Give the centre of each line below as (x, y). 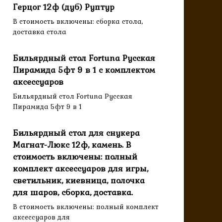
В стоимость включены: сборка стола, (78, 22)
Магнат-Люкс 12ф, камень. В (72, 145)
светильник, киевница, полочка (79, 181)
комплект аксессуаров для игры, (81, 169)
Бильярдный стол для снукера (76, 133)
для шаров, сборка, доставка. (73, 193)
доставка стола (40, 32)
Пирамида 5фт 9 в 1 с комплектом (84, 70)
